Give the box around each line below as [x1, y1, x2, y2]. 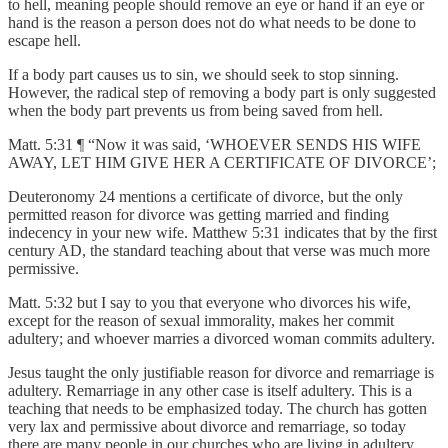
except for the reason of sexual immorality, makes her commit [8, 311, 394, 329]
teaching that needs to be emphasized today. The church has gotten [8, 399, 427, 417]
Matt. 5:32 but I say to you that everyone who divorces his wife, [8, 293, 411, 311]
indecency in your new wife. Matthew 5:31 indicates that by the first [8, 223, 437, 241]
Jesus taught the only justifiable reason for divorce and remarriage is [8, 363, 434, 381]
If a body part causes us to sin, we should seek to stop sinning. [8, 65, 399, 83]
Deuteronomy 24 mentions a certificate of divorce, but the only [8, 187, 403, 205]
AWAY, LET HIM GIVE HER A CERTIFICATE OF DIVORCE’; [8, 153, 436, 171]
